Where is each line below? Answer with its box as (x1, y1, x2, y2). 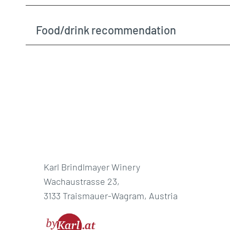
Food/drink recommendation (36, 23, 176, 36)
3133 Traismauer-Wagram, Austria (44, 190, 178, 202)
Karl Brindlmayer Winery (44, 161, 140, 173)
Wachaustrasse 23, (44, 176, 120, 187)
